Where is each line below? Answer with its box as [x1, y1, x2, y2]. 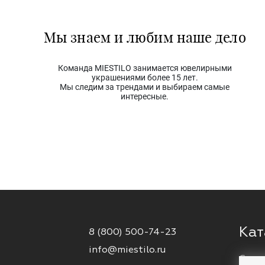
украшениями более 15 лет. [91, 72, 198, 82]
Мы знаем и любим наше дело [44, 27, 246, 46]
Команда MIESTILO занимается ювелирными [57, 63, 232, 73]
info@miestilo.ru [89, 243, 166, 256]
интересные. [121, 91, 169, 101]
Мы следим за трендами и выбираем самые [60, 82, 230, 92]
